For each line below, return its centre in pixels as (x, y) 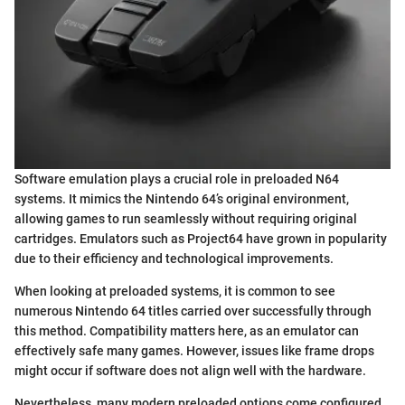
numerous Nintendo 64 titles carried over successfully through (193, 311)
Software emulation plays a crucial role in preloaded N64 (177, 179)
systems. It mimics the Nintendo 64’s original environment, (182, 199)
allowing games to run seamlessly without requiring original (186, 219)
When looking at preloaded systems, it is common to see (175, 292)
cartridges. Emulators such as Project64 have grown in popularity (201, 239)
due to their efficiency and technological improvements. (174, 259)
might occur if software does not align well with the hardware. (190, 371)
